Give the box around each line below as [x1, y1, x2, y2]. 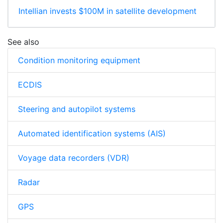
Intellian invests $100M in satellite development [18, 6, 197, 16]
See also [7, 37, 39, 47]
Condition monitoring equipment [18, 55, 140, 66]
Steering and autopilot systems [18, 104, 135, 114]
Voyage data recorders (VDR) [18, 153, 129, 163]
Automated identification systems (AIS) [18, 128, 166, 139]
